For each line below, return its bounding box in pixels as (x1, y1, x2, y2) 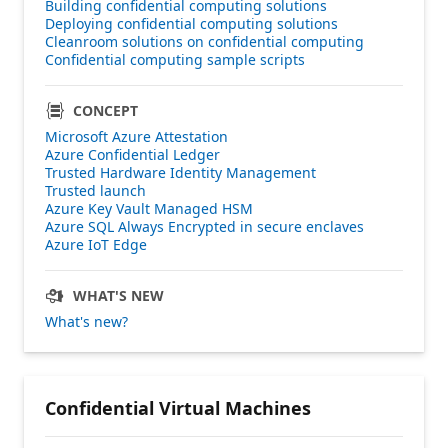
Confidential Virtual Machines (45, 395, 311, 420)
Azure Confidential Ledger (45, 144, 220, 164)
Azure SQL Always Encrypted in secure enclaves (45, 216, 364, 236)
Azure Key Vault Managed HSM (45, 198, 253, 218)
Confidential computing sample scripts (45, 49, 305, 69)
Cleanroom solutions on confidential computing (45, 31, 364, 51)
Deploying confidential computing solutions (45, 13, 338, 33)
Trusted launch (45, 180, 146, 200)
